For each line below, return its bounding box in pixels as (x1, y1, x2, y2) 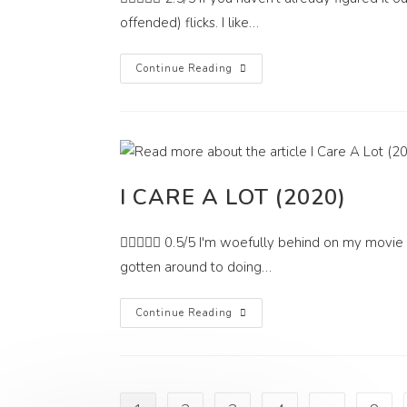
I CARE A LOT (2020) (120, 182, 346, 212)
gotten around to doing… (120, 257, 272, 276)
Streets (232, 72, 281, 90)
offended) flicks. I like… (120, 13, 259, 32)
